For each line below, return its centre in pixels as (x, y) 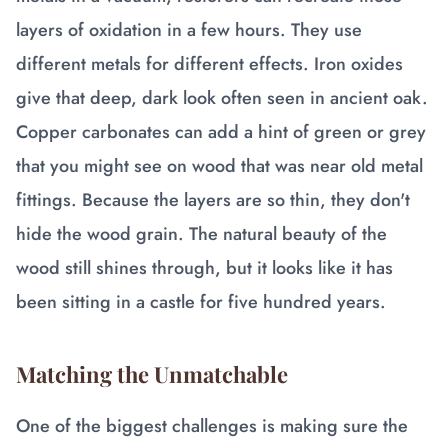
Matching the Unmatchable (152, 374)
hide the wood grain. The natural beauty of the (201, 234)
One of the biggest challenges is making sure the (212, 426)
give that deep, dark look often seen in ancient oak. (222, 98)
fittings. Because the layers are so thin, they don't (213, 200)
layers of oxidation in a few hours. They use (189, 30)
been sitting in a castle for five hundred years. (201, 302)
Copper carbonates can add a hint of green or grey (221, 132)
